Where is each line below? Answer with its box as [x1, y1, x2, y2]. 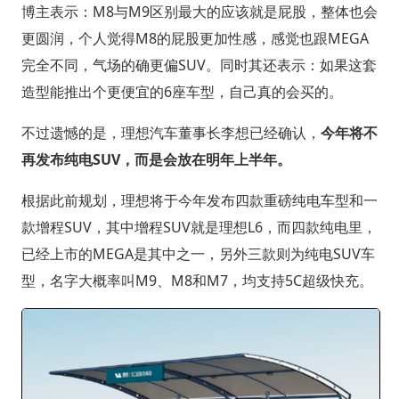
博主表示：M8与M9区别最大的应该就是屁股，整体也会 [20, 2, 378, 22]
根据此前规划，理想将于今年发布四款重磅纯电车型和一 [20, 191, 378, 211]
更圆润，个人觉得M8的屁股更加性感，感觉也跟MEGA [20, 28, 369, 49]
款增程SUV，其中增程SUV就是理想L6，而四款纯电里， [20, 217, 377, 238]
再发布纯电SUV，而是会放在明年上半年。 [20, 150, 291, 170]
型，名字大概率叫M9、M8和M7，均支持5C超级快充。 [20, 271, 373, 291]
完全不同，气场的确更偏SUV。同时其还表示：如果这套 [20, 55, 377, 76]
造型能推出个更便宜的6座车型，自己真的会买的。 [20, 82, 343, 102]
